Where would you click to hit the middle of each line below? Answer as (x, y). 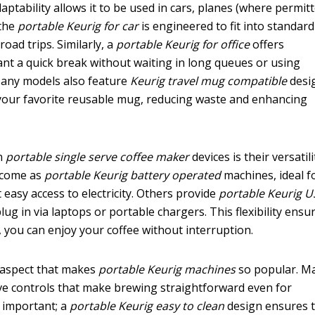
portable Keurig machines (167, 269)
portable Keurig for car (78, 26)
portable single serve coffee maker (98, 156)
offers (267, 44)
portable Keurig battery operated (133, 175)
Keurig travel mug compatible (209, 81)
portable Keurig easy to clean (147, 306)
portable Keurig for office (183, 44)
